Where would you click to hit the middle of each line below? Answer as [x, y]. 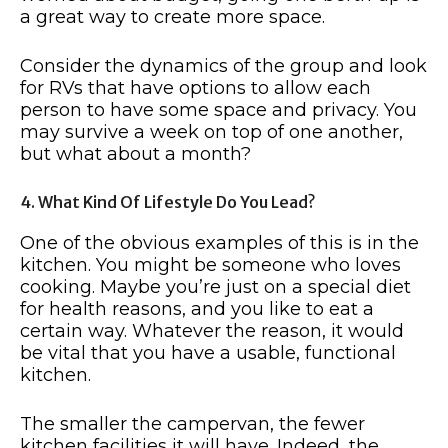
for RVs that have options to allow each [195, 87]
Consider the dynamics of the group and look [223, 65]
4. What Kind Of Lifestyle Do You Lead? [167, 201]
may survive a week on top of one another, [211, 131]
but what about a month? [135, 153]
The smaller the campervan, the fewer [192, 423]
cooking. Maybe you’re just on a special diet [215, 286]
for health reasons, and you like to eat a [197, 308]
